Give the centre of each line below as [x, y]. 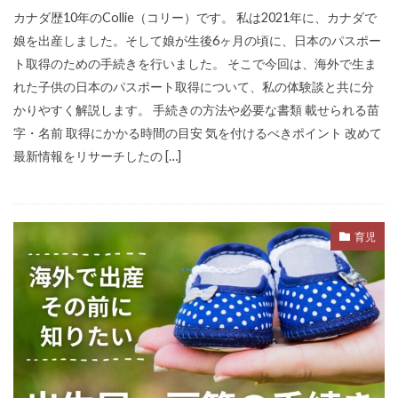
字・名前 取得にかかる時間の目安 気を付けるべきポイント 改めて [198, 133]
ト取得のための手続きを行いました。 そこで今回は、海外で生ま [195, 64]
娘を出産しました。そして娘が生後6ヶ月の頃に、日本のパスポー [197, 41]
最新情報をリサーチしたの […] [97, 156]
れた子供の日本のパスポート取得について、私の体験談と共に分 [194, 87]
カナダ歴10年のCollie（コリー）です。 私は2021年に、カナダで [195, 18]
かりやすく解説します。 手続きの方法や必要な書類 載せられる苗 [196, 110]
